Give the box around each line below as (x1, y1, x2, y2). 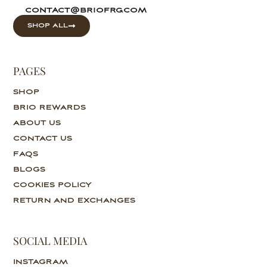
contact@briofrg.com (25, 5, 147, 15)
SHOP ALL (27, 22, 69, 30)
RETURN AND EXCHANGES (13, 195, 136, 205)
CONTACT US (13, 133, 73, 143)
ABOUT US (13, 118, 61, 128)
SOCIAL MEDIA (13, 233, 87, 248)
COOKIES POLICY (13, 180, 92, 190)
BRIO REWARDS (13, 103, 86, 112)
